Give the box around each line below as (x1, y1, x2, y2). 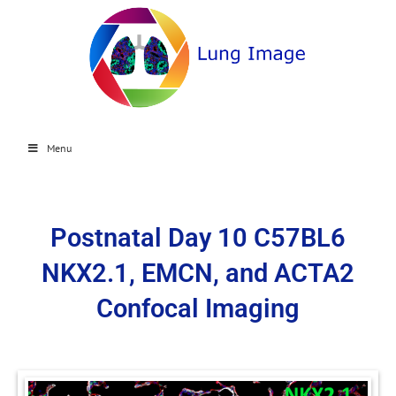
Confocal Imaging (96, 293, 300, 324)
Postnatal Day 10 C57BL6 (50, 223, 346, 254)
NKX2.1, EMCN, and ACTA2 (42, 258, 354, 289)
